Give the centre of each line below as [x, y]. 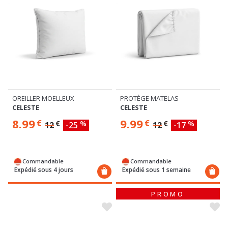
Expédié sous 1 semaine [156, 169]
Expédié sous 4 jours [44, 169]
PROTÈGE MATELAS [149, 98]
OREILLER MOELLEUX [43, 98]
